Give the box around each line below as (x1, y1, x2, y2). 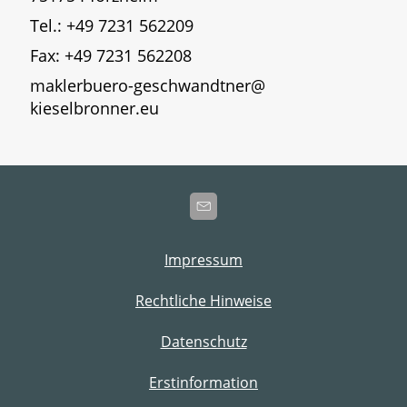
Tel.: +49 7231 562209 (30, 14, 194, 36)
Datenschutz (160, 331, 247, 352)
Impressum (164, 249, 243, 270)
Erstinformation (149, 372, 258, 392)
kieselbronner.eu (30, 96, 159, 119)
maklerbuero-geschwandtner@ (30, 74, 265, 96)
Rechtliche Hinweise (135, 290, 272, 311)
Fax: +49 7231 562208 (30, 44, 192, 66)
